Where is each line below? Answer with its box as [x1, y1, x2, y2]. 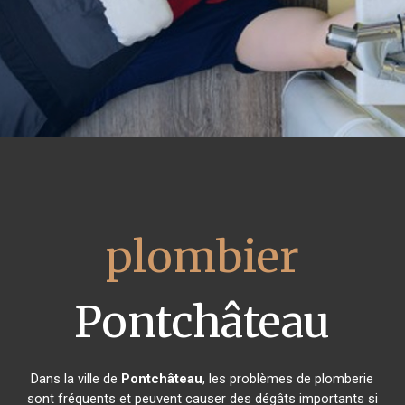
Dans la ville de [31, 371, 122, 387]
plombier [105, 230, 299, 284]
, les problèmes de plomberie [202, 371, 374, 387]
